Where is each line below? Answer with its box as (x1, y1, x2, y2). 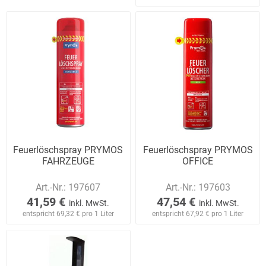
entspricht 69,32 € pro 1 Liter (22, 209, 114, 218)
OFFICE (182, 155, 214, 167)
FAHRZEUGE (42, 155, 94, 167)
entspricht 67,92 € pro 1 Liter (152, 209, 244, 218)
